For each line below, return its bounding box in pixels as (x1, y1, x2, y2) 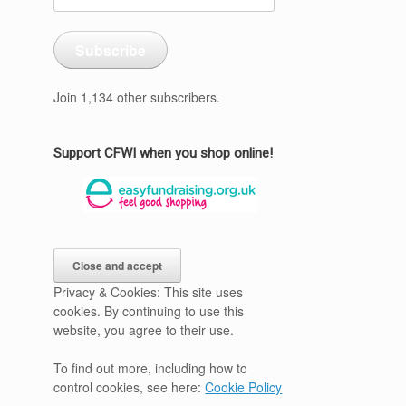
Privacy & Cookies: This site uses (53, 283, 244, 301)
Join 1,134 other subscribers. (53, 88, 221, 106)
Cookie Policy (205, 378, 283, 396)
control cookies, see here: (53, 378, 206, 396)
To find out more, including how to (53, 359, 248, 377)
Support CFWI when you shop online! (53, 145, 274, 161)
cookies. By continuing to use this (53, 302, 245, 320)
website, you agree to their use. (53, 321, 235, 339)
